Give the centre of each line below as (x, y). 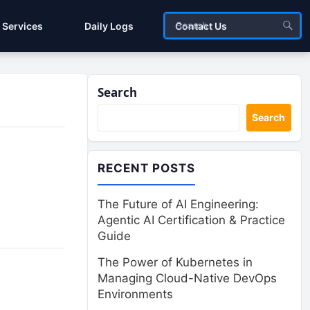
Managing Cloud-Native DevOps (187, 278)
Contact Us (201, 26)
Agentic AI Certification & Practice (191, 220)
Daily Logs (109, 26)
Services (22, 26)
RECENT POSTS (147, 168)
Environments (135, 294)
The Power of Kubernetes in (175, 262)
